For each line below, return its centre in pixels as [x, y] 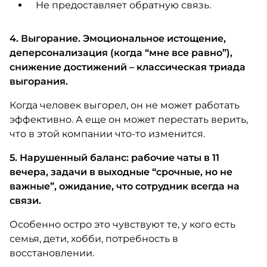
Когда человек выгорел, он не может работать [124, 105]
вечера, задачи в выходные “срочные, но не [121, 172]
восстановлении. [52, 253]
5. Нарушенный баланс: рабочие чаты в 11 [114, 158]
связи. [25, 201]
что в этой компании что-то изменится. [107, 134]
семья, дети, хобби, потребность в [94, 239]
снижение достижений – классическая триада [127, 67]
